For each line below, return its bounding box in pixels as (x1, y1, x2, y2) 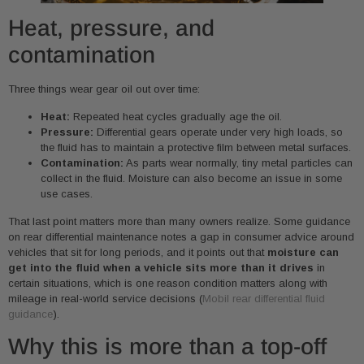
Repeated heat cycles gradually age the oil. (70, 110, 282, 123)
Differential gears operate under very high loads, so (93, 125, 343, 138)
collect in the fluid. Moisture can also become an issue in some (41, 171, 342, 184)
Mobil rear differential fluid (202, 292, 325, 305)
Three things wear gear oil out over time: (8, 83, 200, 96)
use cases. (41, 187, 93, 200)
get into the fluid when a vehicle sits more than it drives (8, 261, 314, 274)
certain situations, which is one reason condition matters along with (8, 276, 327, 289)
